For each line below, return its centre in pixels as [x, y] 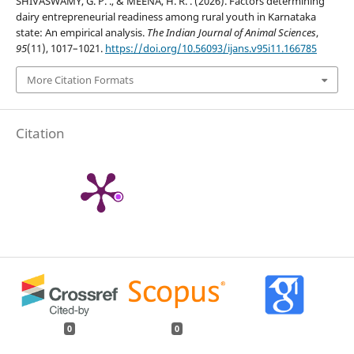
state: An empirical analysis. [81, 32]
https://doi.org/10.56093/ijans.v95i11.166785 [211, 48]
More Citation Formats [80, 79]
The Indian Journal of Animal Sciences [231, 32]
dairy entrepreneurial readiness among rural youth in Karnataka [166, 16]
